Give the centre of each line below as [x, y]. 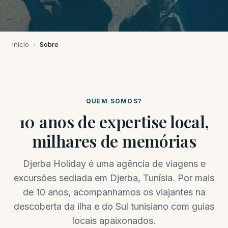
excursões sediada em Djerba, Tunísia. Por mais [114, 178]
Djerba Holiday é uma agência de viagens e [114, 164]
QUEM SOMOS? [114, 101]
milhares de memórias [114, 141]
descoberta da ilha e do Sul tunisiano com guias [114, 206]
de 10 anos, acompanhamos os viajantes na [114, 192]
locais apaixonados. [114, 221]
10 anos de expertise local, [114, 121]
